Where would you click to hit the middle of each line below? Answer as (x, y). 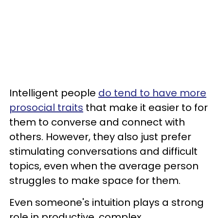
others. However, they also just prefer (100, 137)
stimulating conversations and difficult (103, 151)
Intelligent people (54, 93)
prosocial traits (46, 108)
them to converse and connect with (97, 122)
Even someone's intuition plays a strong (107, 202)
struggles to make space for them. (95, 181)
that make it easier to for (145, 108)
